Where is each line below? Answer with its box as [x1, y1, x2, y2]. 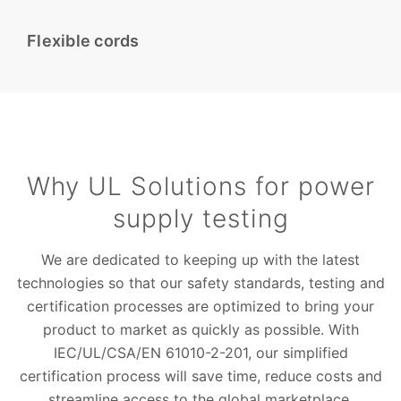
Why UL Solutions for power [26, 171, 375, 202]
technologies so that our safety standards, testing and [16, 274, 385, 293]
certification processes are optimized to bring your [27, 297, 374, 316]
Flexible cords [27, 31, 140, 51]
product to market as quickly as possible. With [42, 320, 359, 339]
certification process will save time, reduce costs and [19, 367, 382, 386]
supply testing [112, 203, 289, 235]
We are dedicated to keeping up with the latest [41, 251, 360, 269]
